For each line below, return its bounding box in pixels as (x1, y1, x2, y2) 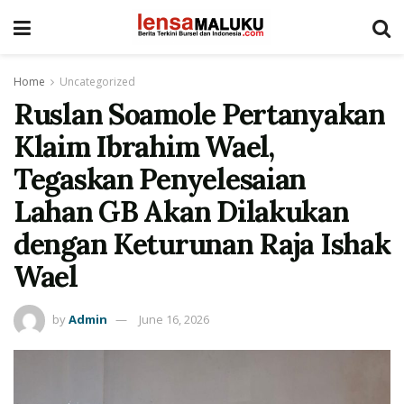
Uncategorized (60, 74, 135, 89)
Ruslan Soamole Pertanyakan (14, 96, 385, 133)
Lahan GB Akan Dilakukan (14, 193, 349, 230)
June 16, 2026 (139, 310, 209, 327)
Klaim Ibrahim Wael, (14, 128, 274, 165)
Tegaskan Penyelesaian (14, 161, 307, 197)
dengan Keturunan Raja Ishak (14, 225, 390, 262)
